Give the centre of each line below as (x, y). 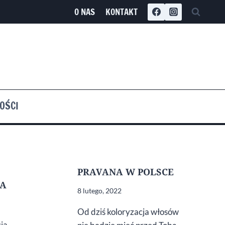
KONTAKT (121, 12)
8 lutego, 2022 (99, 191)
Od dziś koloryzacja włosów (128, 212)
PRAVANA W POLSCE (126, 172)
